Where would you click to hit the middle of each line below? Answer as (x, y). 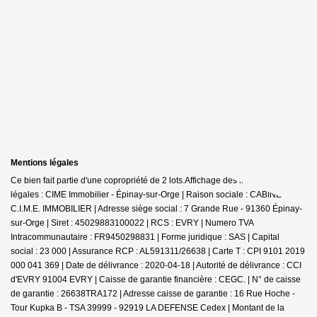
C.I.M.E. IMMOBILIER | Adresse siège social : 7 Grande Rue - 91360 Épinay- (156, 208)
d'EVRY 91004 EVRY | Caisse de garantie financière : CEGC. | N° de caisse (156, 279)
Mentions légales (45, 162)
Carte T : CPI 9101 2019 (259, 251)
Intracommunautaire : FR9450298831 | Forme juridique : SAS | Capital (145, 237)
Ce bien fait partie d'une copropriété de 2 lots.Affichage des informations (149, 180)
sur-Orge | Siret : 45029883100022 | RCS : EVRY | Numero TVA (132, 223)
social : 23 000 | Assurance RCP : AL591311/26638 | (111, 251)
